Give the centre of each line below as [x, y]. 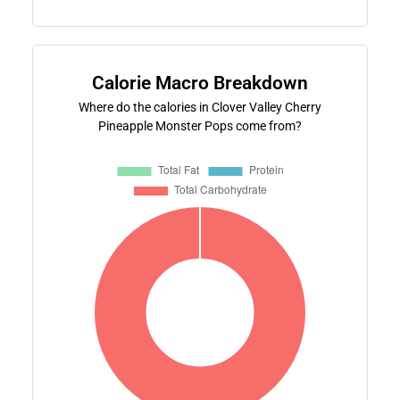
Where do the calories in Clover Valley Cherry [200, 107]
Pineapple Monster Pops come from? [200, 125]
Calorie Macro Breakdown [200, 83]
